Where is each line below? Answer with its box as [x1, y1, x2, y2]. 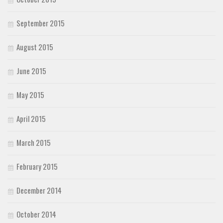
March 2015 [16, 137, 51, 148]
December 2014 [16, 185, 62, 196]
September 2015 [16, 17, 65, 29]
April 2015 [16, 113, 46, 124]
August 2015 [16, 41, 53, 53]
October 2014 [16, 209, 56, 220]
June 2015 [16, 65, 46, 77]
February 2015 [16, 161, 58, 172]
